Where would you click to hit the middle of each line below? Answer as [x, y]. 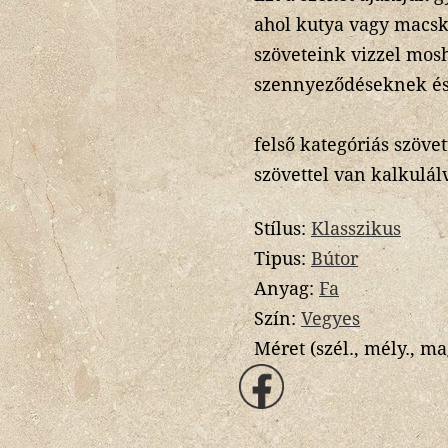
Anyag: [286, 288]
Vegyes [330, 318]
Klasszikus [356, 228]
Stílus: [282, 228]
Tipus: [282, 258]
